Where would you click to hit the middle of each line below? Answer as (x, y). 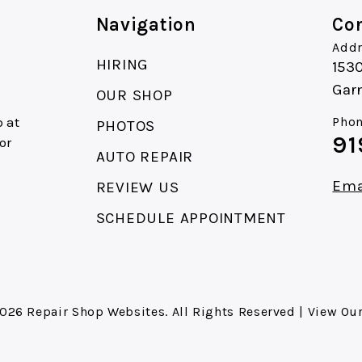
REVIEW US (137, 188)
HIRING (122, 65)
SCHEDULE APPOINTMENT (191, 219)
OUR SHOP (134, 96)
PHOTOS (126, 126)
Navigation (146, 25)
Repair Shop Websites (96, 312)
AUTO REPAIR (145, 157)
